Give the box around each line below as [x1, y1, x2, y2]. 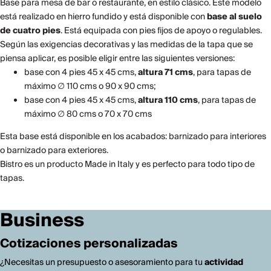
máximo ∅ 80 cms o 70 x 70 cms [24, 107, 152, 122]
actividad [204, 255, 243, 270]
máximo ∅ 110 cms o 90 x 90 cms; [24, 79, 155, 94]
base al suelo [207, 10, 262, 24]
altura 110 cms [138, 93, 198, 108]
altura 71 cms [138, 65, 193, 80]
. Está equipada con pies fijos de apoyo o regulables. [60, 24, 262, 38]
